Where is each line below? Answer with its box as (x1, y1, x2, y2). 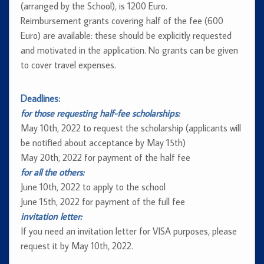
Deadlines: (20, 92, 60, 104)
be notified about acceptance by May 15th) (20, 136, 186, 148)
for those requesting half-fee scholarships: (20, 107, 180, 119)
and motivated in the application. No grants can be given (20, 44, 238, 56)
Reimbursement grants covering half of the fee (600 (20, 14, 223, 27)
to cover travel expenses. (20, 58, 116, 71)
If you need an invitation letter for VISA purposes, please (20, 225, 237, 237)
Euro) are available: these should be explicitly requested (20, 29, 232, 41)
